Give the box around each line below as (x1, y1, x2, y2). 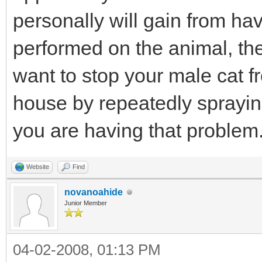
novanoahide (64, 187, 123, 197)
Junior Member (64, 199, 107, 206)
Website (26, 163, 49, 170)
